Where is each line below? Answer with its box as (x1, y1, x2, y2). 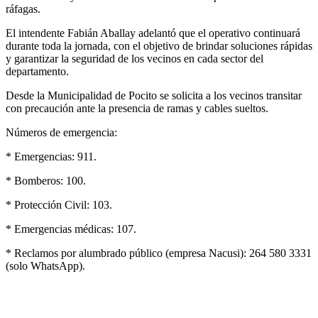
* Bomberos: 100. (6, 175, 86, 187)
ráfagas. (6, 3, 40, 16)
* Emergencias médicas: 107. (6, 223, 136, 236)
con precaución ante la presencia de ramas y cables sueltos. (6, 102, 268, 115)
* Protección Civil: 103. (6, 199, 112, 212)
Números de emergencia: (6, 126, 117, 139)
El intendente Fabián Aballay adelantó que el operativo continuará (6, 27, 300, 40)
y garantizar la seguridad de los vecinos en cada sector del (6, 53, 263, 65)
